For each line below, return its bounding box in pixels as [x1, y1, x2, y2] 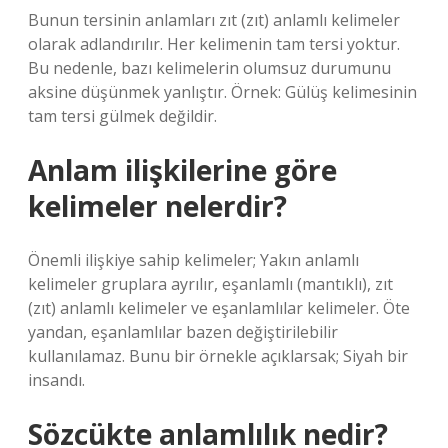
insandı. [28, 369, 85, 391]
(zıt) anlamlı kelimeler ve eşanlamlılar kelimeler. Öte [28, 297, 410, 319]
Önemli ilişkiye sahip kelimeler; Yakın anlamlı [28, 249, 359, 271]
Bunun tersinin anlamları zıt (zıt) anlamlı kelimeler [28, 9, 400, 31]
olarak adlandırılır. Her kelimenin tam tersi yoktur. [28, 33, 400, 55]
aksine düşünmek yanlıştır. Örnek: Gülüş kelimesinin [28, 81, 417, 103]
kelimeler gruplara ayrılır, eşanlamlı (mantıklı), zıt [28, 273, 393, 295]
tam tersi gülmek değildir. [28, 105, 217, 127]
